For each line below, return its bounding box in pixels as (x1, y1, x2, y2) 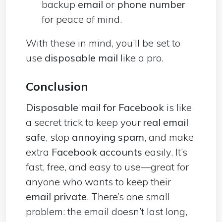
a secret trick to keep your (26, 115, 143, 128)
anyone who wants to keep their (26, 175, 171, 188)
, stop (46, 130, 72, 143)
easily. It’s (145, 145, 187, 158)
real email (143, 115, 188, 128)
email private (26, 190, 87, 203)
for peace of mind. (42, 12, 122, 25)
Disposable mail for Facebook (26, 101, 164, 113)
